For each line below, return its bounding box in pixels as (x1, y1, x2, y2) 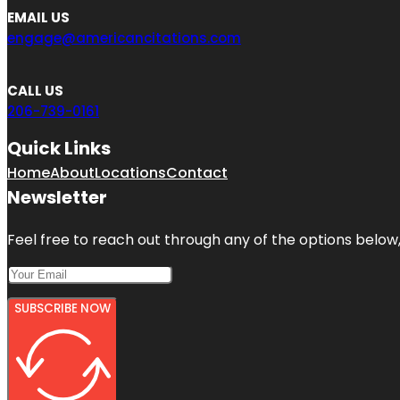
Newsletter (7, 184, 107, 210)
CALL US (7, 80, 63, 100)
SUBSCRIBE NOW (14, 299, 111, 317)
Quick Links (7, 135, 111, 161)
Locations (95, 162, 166, 183)
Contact (166, 162, 228, 183)
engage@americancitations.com (7, 28, 241, 47)
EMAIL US (7, 7, 70, 27)
